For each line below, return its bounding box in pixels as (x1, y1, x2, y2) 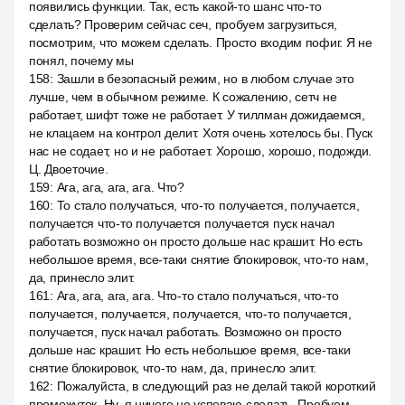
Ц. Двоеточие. (29, 162, 108, 176)
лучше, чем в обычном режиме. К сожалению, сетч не (29, 89, 337, 104)
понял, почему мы (29, 53, 134, 68)
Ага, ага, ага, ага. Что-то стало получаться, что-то (56, 288, 339, 303)
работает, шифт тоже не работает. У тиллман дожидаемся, (29, 108, 365, 122)
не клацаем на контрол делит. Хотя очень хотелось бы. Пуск (29, 126, 373, 140)
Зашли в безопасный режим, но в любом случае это (56, 71, 354, 86)
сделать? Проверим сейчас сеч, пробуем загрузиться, (29, 17, 338, 32)
